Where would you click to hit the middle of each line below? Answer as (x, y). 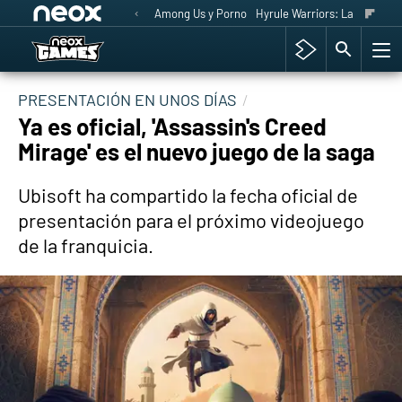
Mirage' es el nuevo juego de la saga (197, 151)
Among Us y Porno (201, 13)
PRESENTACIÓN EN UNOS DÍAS (129, 100)
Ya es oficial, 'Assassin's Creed (172, 126)
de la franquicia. (86, 245)
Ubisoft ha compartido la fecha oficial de (188, 195)
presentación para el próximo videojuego (191, 220)
